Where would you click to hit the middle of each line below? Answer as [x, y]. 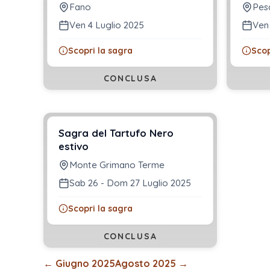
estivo [74, 146]
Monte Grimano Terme [117, 165]
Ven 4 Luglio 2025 [107, 25]
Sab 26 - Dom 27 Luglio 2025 [130, 183]
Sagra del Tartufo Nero [116, 133]
